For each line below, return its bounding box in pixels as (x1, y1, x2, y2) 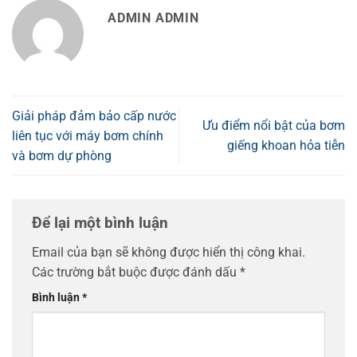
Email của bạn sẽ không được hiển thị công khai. (32, 245, 305, 261)
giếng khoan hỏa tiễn (227, 138, 345, 154)
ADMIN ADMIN (108, 10, 199, 26)
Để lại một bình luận (32, 214, 172, 232)
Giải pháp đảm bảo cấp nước (12, 108, 176, 124)
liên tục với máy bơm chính (12, 127, 163, 143)
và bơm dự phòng (12, 147, 112, 163)
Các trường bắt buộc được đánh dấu (32, 265, 240, 280)
